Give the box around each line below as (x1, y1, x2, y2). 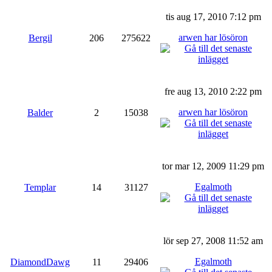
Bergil (28, 32, 52, 43)
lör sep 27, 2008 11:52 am (163, 235, 263, 246)
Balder (27, 107, 53, 118)
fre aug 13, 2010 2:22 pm (165, 86, 262, 97)
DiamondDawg (10, 256, 70, 267)
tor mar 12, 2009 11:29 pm (162, 160, 264, 171)
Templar (24, 182, 56, 192)
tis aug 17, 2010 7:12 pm (165, 11, 261, 22)
